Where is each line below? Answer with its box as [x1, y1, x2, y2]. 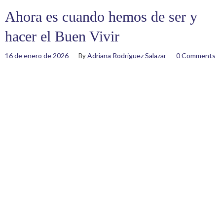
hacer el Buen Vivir [5, 28, 119, 44]
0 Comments [176, 51, 216, 60]
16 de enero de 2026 [5, 51, 69, 60]
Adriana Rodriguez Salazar [87, 51, 166, 60]
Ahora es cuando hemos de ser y [5, 8, 197, 25]
